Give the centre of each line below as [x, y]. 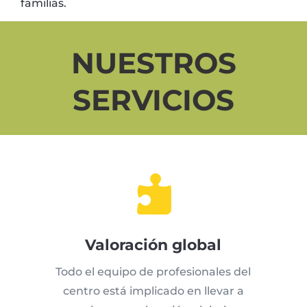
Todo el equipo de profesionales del [153, 272]
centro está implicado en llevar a [153, 291]
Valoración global [153, 245]
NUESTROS [153, 63]
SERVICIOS [153, 100]
